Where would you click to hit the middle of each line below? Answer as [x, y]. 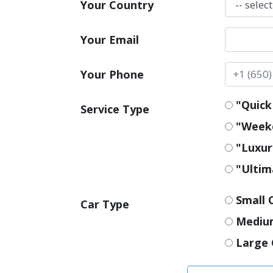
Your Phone [112, 74]
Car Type [105, 204]
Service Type [115, 109]
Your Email [110, 40]
